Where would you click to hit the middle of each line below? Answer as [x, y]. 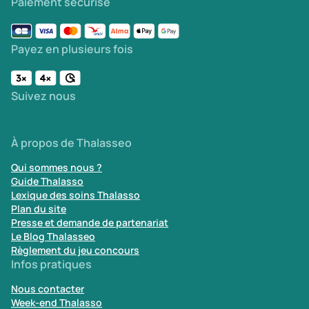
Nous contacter [48, 289]
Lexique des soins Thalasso [76, 195]
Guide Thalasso [47, 181]
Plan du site [39, 209]
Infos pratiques [51, 264]
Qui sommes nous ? [57, 167]
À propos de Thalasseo [71, 143]
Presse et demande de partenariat [90, 222]
